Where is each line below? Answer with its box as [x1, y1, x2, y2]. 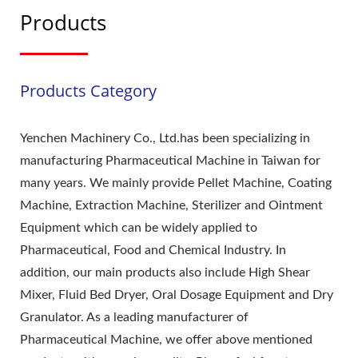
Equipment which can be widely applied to [20, 221, 257, 234]
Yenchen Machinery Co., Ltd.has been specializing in [20, 131, 310, 145]
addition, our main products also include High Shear [20, 265, 310, 279]
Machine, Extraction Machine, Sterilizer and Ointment [20, 198, 323, 212]
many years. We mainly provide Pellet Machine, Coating [20, 176, 332, 189]
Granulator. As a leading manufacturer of [20, 310, 249, 324]
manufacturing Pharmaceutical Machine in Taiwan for [20, 153, 320, 167]
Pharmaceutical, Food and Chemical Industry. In [20, 243, 286, 257]
